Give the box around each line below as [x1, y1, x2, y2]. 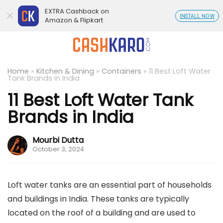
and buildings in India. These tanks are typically [7, 193, 189, 205]
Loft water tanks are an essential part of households [7, 179, 212, 191]
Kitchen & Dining [36, 66, 94, 76]
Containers [102, 66, 141, 76]
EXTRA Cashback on [45, 6, 109, 16]
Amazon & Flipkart [45, 15, 103, 25]
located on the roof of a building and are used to [7, 207, 196, 219]
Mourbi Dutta [32, 134, 84, 146]
